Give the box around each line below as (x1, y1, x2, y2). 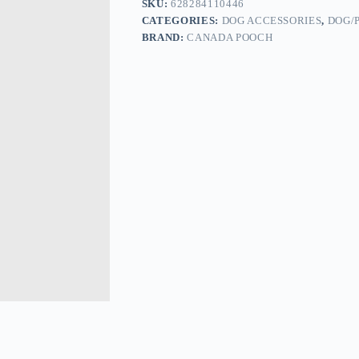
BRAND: (141, 31, 188, 44)
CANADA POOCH (187, 31, 273, 44)
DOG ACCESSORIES (221, 14, 322, 27)
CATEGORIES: (141, 14, 222, 27)
